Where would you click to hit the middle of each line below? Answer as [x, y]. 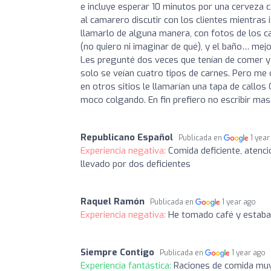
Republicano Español [127, 137]
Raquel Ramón [113, 201]
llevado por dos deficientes [135, 164]
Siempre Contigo [117, 252]
